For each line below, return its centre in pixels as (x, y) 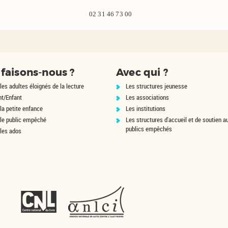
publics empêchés (149, 129)
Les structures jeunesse (156, 86)
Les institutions (146, 108)
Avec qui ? (142, 72)
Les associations (147, 97)
